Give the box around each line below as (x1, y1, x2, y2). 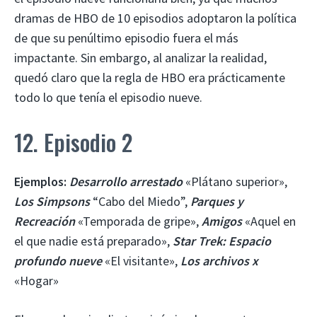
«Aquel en (245, 212, 296, 229)
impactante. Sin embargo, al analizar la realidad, (14, 49, 267, 66)
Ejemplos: (14, 173, 67, 190)
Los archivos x (180, 252, 258, 269)
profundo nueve (14, 252, 102, 269)
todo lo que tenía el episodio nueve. (14, 88, 202, 105)
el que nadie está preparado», (14, 232, 173, 249)
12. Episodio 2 (14, 125, 132, 158)
